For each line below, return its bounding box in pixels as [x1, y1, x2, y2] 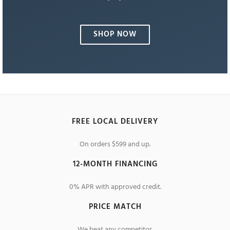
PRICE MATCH [88, 201, 142, 213]
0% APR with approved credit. [69, 181, 161, 193]
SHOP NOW [93, 28, 137, 41]
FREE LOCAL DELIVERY [72, 116, 158, 128]
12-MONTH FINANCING [72, 158, 158, 170]
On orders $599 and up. [80, 139, 150, 150]
